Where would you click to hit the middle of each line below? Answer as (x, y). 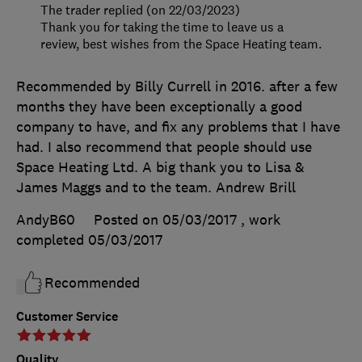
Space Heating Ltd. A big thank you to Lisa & (160, 168)
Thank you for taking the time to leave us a (162, 27)
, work (261, 220)
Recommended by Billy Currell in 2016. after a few (177, 87)
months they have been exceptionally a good (159, 107)
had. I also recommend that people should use (164, 147)
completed (52, 240)
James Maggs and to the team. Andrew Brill (156, 188)
